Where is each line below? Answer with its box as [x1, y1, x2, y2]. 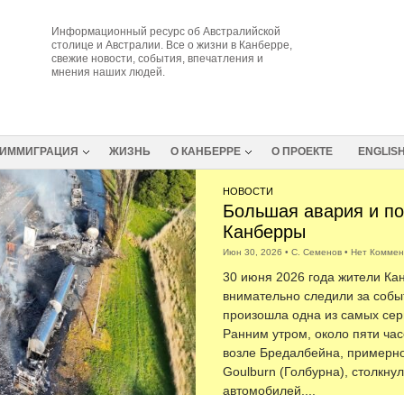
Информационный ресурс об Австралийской [50, 25, 280, 38]
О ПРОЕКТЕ [271, 145, 333, 158]
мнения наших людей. [50, 66, 165, 78]
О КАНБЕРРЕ [170, 145, 241, 158]
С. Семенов [290, 247, 342, 257]
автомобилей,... [222, 383, 316, 398]
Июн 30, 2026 [222, 247, 282, 257]
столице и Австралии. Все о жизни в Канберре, [50, 39, 292, 51]
